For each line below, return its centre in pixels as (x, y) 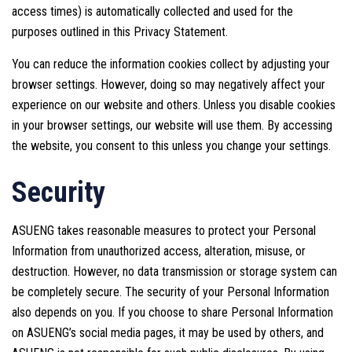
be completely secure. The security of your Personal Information (170, 292)
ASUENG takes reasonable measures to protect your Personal (164, 231)
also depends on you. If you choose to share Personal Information (172, 313)
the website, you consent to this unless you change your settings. (171, 146)
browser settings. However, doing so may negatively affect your (169, 85)
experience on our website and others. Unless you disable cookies (174, 105)
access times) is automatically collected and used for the (152, 12)
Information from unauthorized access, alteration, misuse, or (159, 251)
